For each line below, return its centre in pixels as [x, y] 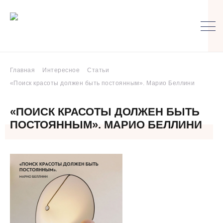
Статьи [98, 70]
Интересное [61, 70]
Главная [23, 70]
